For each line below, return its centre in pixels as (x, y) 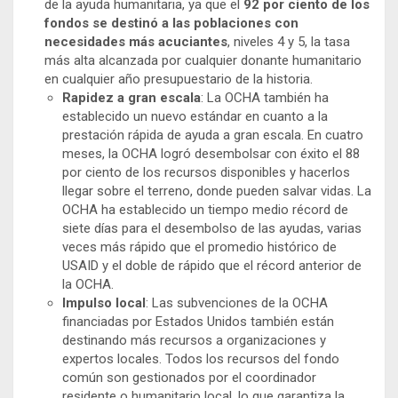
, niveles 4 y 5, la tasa (289, 41)
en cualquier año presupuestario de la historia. (179, 79)
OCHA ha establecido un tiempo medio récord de (205, 209)
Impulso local (104, 302)
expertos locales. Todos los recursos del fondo (201, 358)
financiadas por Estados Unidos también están (198, 321)
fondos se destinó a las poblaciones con (171, 23)
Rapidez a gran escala (131, 97)
